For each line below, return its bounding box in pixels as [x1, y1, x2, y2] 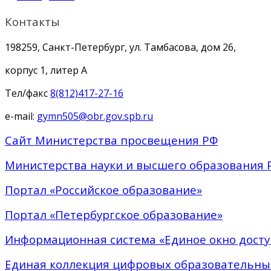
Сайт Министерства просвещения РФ [5, 132, 218, 148]
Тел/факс [5, 86, 50, 100]
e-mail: [5, 109, 37, 123]
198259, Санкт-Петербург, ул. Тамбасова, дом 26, [5, 40, 236, 54]
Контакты [5, 14, 60, 30]
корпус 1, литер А [5, 63, 87, 77]
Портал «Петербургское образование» [5, 206, 223, 222]
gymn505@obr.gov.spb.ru [37, 109, 153, 123]
